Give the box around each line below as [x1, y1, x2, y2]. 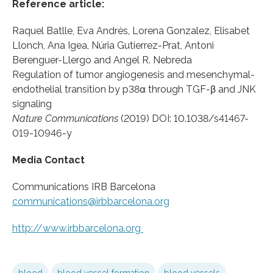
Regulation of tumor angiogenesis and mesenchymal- [12, 68, 255, 80]
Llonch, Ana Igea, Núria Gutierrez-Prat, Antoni [12, 39, 214, 51]
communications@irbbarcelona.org [12, 195, 169, 207]
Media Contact [12, 154, 85, 166]
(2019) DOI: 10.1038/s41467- [118, 112, 249, 124]
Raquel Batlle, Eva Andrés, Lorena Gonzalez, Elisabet [12, 24, 250, 37]
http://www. [12, 222, 68, 234]
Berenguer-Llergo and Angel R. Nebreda [12, 54, 192, 66]
